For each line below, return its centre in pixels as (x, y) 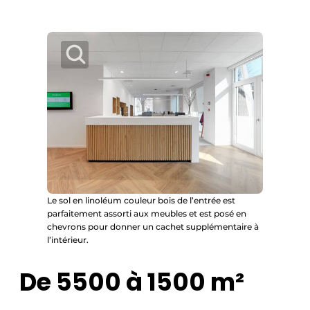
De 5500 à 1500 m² (132, 282)
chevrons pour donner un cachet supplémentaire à (153, 227)
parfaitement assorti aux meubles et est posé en (147, 213)
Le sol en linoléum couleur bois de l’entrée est (141, 200)
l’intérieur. (68, 240)
